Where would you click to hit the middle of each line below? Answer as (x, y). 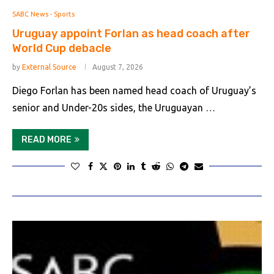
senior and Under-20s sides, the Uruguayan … (114, 108)
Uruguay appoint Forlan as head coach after (131, 34)
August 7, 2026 (118, 67)
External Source (49, 67)
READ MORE (46, 140)
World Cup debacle (62, 48)
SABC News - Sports (43, 14)
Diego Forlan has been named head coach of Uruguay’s (134, 91)
